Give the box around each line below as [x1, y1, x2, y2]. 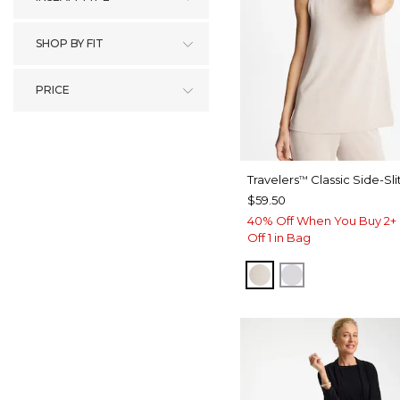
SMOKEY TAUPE [260, 265, 378, 283]
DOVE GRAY [292, 265, 379, 283]
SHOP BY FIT [36, 37, 104, 50]
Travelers [247, 172, 299, 187]
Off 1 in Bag [247, 230, 311, 246]
